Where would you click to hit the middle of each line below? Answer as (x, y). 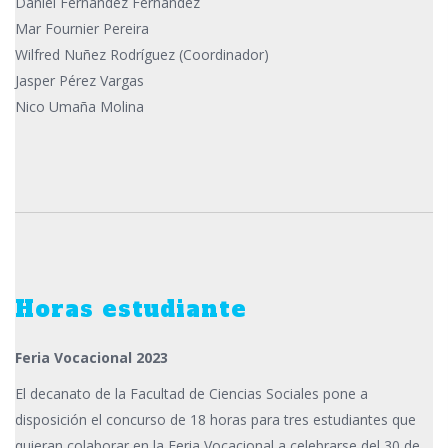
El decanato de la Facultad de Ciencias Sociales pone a (191, 394)
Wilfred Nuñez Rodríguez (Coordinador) (142, 55)
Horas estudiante (131, 309)
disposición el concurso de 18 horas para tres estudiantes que (215, 420)
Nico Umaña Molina (79, 107)
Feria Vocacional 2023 (91, 358)
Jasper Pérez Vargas (79, 81)
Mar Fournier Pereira (82, 29)
